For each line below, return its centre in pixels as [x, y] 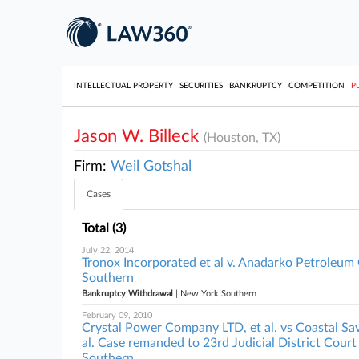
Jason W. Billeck [139, 136]
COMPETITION [317, 86]
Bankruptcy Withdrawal [127, 294]
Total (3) [104, 228]
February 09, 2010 [117, 315]
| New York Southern [215, 294]
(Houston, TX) [242, 138]
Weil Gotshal [151, 167]
